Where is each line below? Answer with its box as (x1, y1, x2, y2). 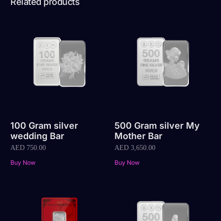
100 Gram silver (10, 120, 78, 131)
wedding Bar (10, 130, 65, 141)
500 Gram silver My (114, 120, 200, 131)
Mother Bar (114, 130, 162, 141)
